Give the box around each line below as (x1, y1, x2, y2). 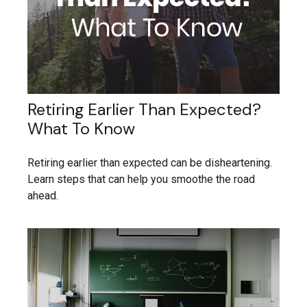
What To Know (27, 118, 135, 140)
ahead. (27, 189, 58, 203)
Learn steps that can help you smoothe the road (27, 173, 255, 186)
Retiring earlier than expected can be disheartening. (27, 156, 272, 170)
